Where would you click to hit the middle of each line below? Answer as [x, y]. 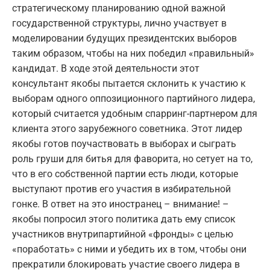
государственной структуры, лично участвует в [119, 24]
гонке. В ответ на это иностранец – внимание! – [121, 204]
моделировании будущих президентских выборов [124, 39]
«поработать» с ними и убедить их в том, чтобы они [129, 250]
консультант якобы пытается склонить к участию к [129, 84]
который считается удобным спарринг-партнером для [135, 114]
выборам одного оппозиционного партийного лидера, [133, 99]
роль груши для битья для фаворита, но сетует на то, [132, 159]
